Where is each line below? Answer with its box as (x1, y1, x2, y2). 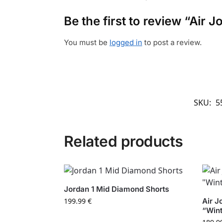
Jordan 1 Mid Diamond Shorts (63, 184, 169, 194)
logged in (109, 38, 142, 48)
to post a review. (142, 38, 202, 48)
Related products (63, 132, 183, 151)
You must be (63, 38, 110, 48)
